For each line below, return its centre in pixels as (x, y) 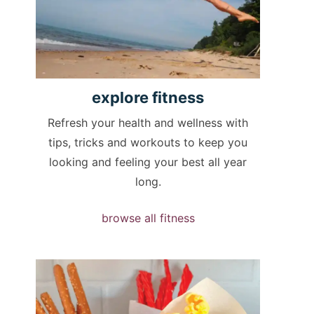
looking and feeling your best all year (148, 162)
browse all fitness (148, 218)
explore (120, 98)
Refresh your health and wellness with (148, 123)
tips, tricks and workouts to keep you (148, 143)
